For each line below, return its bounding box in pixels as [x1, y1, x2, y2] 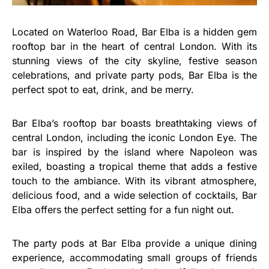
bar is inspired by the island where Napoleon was [12, 145, 257, 158]
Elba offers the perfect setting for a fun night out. [12, 203, 234, 216]
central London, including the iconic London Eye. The [12, 131, 257, 144]
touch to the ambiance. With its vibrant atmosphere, [12, 174, 257, 187]
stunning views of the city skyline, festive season [12, 54, 257, 67]
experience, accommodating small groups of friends [12, 251, 257, 264]
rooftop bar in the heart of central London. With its [12, 40, 257, 52]
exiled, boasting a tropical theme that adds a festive [12, 160, 257, 172]
